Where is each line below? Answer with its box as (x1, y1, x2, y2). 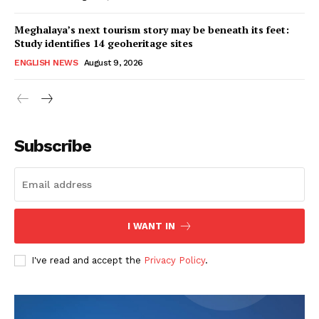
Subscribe (14, 136, 91, 157)
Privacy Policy (144, 255, 205, 266)
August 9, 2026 (83, 58, 143, 68)
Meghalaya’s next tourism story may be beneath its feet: (14, 23, 289, 37)
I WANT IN (127, 221, 175, 232)
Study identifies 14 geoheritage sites (14, 36, 193, 51)
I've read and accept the (31, 255, 144, 266)
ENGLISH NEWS (14, 58, 78, 68)
